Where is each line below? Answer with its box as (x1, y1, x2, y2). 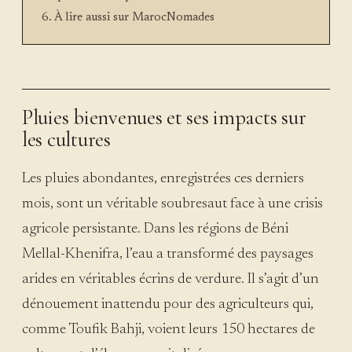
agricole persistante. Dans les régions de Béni (22, 221, 288, 236)
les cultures (22, 126, 111, 152)
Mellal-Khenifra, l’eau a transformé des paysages (22, 246, 313, 262)
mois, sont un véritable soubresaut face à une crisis (22, 196, 323, 211)
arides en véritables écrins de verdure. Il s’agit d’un (22, 271, 319, 287)
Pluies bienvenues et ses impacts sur (22, 104, 306, 130)
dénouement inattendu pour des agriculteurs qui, (22, 296, 313, 312)
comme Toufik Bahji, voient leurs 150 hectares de (22, 321, 315, 337)
